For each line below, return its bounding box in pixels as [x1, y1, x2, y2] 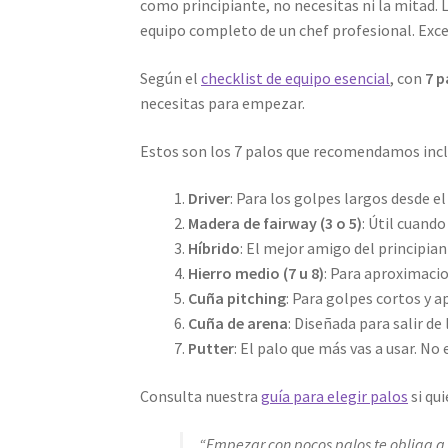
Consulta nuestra [140, 385, 262, 406]
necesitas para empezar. [140, 92, 306, 113]
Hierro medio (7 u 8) [188, 263, 325, 284]
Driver [188, 188, 231, 209]
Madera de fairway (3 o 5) [188, 213, 363, 234]
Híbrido [188, 238, 241, 259]
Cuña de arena [188, 313, 289, 334]
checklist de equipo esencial [201, 67, 391, 88]
